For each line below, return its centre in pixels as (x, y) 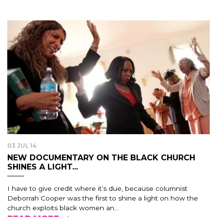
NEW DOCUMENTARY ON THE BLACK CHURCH (101, 158)
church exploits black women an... (63, 208)
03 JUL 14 (22, 146)
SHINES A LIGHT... (43, 167)
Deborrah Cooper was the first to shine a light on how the (103, 198)
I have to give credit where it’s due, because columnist (97, 189)
